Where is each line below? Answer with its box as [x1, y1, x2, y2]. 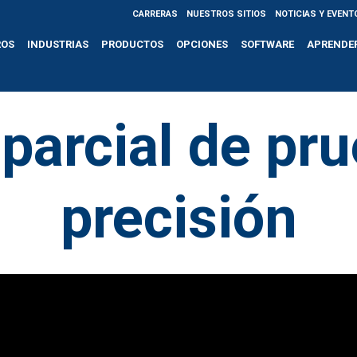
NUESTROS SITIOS [186, 8, 266, 19]
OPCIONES [176, 37, 229, 50]
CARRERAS [131, 8, 178, 19]
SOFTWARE [241, 37, 295, 50]
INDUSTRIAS [27, 37, 89, 50]
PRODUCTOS [101, 37, 164, 50]
